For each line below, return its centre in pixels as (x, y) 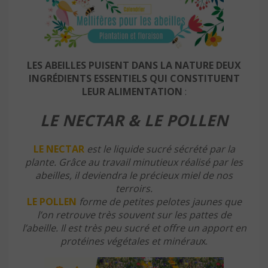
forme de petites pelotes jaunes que (160, 202)
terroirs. (134, 189)
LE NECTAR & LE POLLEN (134, 121)
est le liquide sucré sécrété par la (161, 149)
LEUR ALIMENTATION (132, 92)
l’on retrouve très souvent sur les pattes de (134, 215)
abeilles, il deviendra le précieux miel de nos (134, 176)
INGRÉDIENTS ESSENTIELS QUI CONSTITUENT (134, 79)
